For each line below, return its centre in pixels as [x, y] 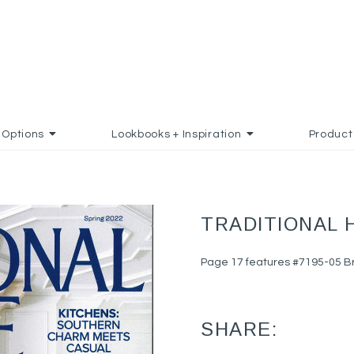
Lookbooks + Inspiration [177, 134]
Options [23, 134]
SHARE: [239, 329]
